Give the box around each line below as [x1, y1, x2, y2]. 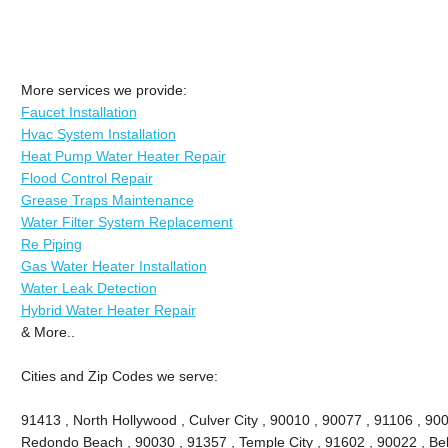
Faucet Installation [20, 103, 137, 120]
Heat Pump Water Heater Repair [20, 147, 226, 164]
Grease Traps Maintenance [20, 191, 194, 208]
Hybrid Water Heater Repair [20, 301, 196, 318]
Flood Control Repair [20, 169, 153, 186]
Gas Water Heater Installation [20, 257, 207, 274]
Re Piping [20, 235, 82, 252]
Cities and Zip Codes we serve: [20, 367, 218, 384]
